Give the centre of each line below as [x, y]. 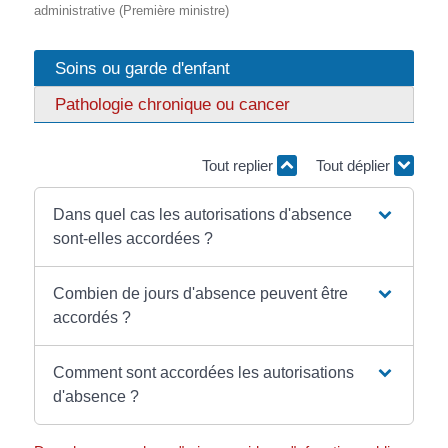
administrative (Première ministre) [131, 11]
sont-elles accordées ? [133, 238]
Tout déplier [355, 166]
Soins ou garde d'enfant [142, 68]
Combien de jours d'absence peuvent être [201, 293]
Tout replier [240, 166]
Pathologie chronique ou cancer [172, 104]
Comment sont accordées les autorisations [204, 372]
